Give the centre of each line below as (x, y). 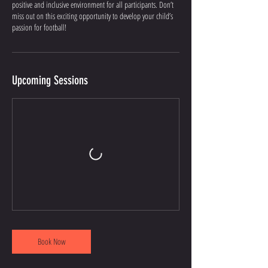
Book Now (51, 241)
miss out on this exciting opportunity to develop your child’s (92, 16)
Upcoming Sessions (50, 80)
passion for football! (39, 27)
